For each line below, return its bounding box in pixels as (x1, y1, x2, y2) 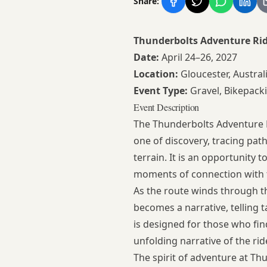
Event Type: (133, 84, 188, 98)
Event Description (133, 101, 200, 114)
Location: (133, 67, 178, 81)
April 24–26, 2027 (159, 51, 237, 64)
